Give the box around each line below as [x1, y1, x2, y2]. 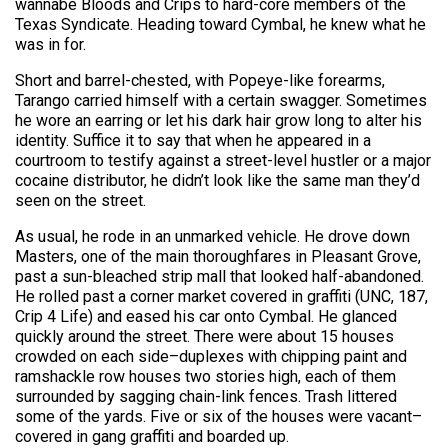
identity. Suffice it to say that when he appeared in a [15, 130, 371, 150]
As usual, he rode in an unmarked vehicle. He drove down [15, 226, 410, 246]
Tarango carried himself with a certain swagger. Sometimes [15, 90, 427, 110]
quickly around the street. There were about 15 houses [15, 326, 394, 346]
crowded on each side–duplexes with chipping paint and [15, 346, 407, 366]
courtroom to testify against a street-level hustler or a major [15, 150, 431, 170]
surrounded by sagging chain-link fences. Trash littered [15, 386, 397, 406]
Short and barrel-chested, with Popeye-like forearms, [15, 70, 385, 90]
